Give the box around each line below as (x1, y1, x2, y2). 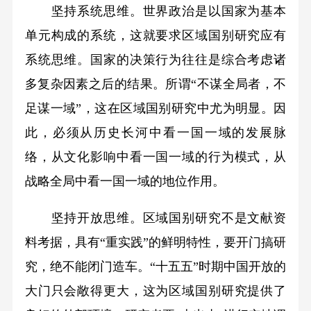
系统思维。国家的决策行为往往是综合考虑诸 (24, 53, 287, 67)
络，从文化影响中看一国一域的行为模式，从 (24, 150, 287, 165)
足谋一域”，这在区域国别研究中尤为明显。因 (24, 101, 287, 116)
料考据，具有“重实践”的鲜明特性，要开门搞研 (24, 235, 287, 250)
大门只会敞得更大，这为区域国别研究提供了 (24, 284, 287, 299)
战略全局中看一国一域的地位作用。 (24, 174, 225, 189)
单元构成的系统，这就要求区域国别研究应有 (24, 28, 287, 43)
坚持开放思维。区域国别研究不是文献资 (24, 211, 287, 226)
